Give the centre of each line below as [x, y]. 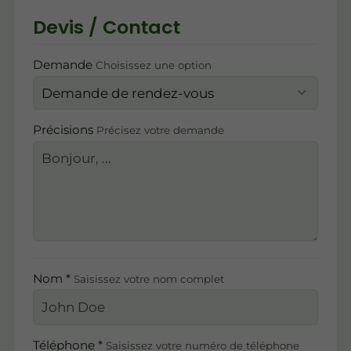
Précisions [64, 130]
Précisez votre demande [160, 130]
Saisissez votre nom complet [148, 279]
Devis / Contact [106, 27]
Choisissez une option [153, 65]
